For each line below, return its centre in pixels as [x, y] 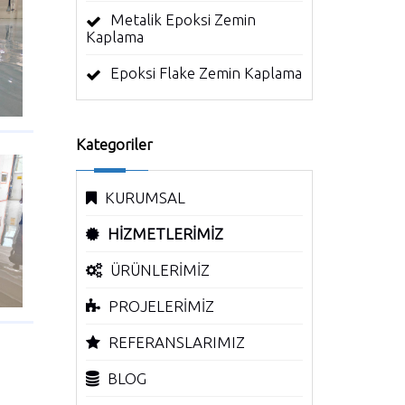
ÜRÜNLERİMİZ [160, 270]
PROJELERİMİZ [161, 306]
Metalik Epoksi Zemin [183, 19]
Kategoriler [114, 144]
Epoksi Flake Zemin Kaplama [206, 73]
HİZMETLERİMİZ [165, 234]
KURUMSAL [145, 198]
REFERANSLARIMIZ [176, 342]
